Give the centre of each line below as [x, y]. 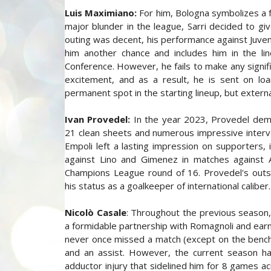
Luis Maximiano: [101, 13]
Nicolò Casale [96, 212]
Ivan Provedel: [98, 119]
